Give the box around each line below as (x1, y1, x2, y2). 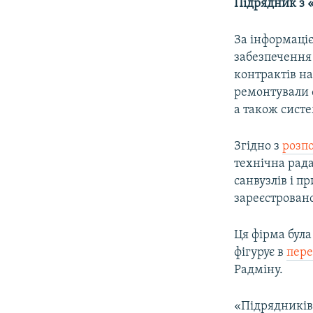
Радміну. (234, 263, 284, 277)
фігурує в (234, 245, 287, 259)
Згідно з (234, 139, 283, 153)
